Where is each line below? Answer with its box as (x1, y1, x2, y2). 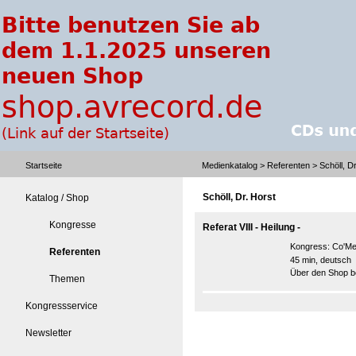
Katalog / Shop (25, 192, 89, 203)
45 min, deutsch (290, 255, 351, 265)
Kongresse (49, 219, 96, 230)
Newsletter (25, 327, 72, 339)
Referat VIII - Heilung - (203, 222, 300, 233)
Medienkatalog (202, 161, 257, 170)
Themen (49, 273, 85, 284)
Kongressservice (25, 300, 98, 311)
